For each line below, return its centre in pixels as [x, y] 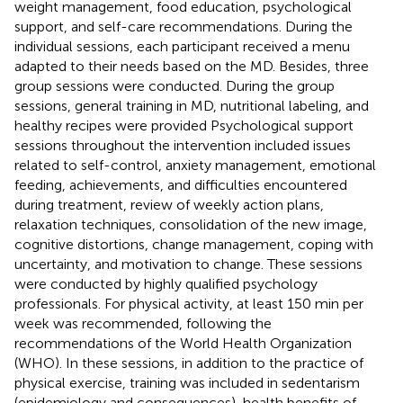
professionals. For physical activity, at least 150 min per [189, 303]
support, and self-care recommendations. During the [184, 26]
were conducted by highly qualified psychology [166, 283]
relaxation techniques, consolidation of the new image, [191, 224]
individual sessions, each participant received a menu [182, 46]
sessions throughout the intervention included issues [183, 145]
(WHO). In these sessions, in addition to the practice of [189, 363]
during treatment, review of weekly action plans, [169, 204]
